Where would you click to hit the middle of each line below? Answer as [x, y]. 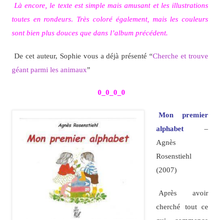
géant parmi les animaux [49, 69]
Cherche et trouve [181, 55]
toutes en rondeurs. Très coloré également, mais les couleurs [110, 19]
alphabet [170, 129]
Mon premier [183, 115]
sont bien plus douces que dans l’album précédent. [90, 33]
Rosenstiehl [174, 156]
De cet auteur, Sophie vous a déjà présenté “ [83, 55]
